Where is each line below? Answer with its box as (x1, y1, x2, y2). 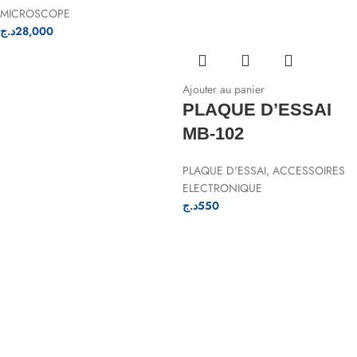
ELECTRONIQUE (182, 180, 262, 196)
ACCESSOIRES (273, 163, 345, 178)
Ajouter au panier (182, 81, 265, 97)
